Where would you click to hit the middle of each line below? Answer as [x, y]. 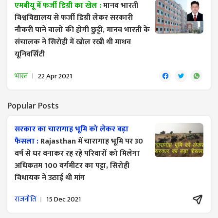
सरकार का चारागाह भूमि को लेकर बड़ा [72, 129]
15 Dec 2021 [64, 200]
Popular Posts [33, 106]
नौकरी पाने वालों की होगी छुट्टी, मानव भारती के [82, 30]
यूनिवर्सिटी [30, 54]
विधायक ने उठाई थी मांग [50, 178]
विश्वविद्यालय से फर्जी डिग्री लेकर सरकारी [74, 18]
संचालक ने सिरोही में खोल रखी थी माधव [73, 42]
